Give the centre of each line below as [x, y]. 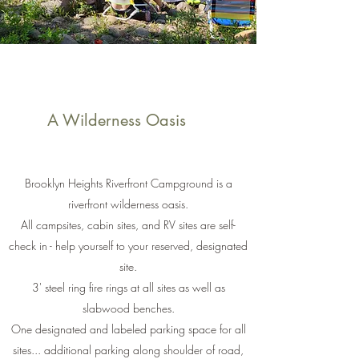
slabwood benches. [128, 308]
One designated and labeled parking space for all [128, 329]
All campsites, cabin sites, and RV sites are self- [128, 225]
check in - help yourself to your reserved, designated [128, 246]
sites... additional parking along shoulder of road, [128, 350]
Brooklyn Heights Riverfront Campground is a [128, 183]
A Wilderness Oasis [116, 120]
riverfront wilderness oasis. [128, 204]
